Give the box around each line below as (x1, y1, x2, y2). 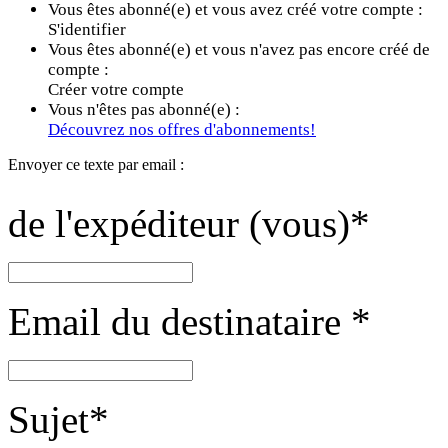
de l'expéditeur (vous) (8, 202, 350, 246)
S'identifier (48, 20, 126, 40)
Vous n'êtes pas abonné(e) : (48, 100, 240, 120)
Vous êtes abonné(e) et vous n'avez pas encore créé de (48, 40, 430, 60)
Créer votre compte (48, 80, 184, 100)
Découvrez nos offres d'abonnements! (48, 120, 316, 140)
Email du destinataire (8, 300, 351, 344)
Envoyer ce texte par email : (8, 156, 184, 174)
